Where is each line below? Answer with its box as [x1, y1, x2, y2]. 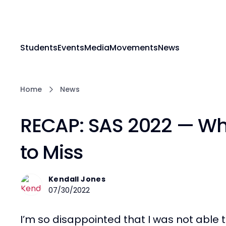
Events [58, 42, 84, 53]
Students [20, 42, 58, 53]
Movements [109, 42, 158, 53]
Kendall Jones [48, 174, 106, 184]
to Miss [20, 139, 83, 165]
